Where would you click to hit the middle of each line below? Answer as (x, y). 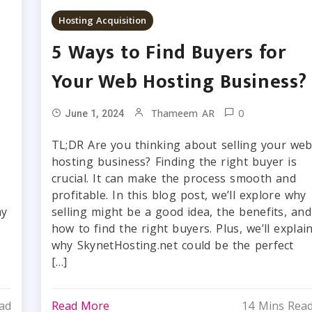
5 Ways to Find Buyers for (169, 53)
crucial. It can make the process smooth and (174, 178)
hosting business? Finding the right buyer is (174, 162)
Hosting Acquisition (102, 20)
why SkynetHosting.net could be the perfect (172, 245)
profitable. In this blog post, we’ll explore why (179, 195)
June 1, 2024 (94, 114)
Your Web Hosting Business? (179, 82)
